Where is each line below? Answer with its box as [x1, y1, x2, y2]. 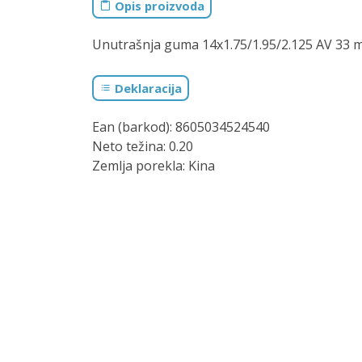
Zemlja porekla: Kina [92, 157, 215, 175]
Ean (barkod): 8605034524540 [92, 118, 270, 136]
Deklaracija [112, 80, 182, 96]
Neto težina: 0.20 [92, 137, 193, 155]
